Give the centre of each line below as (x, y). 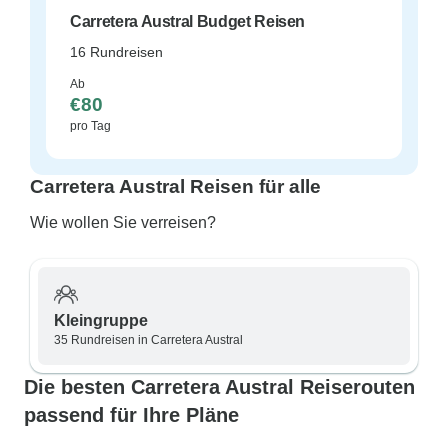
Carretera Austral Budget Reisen (188, 21)
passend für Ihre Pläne (131, 415)
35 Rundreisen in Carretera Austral (148, 340)
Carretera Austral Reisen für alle (175, 186)
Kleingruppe (101, 320)
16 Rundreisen (116, 52)
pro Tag (90, 126)
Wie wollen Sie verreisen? (123, 222)
